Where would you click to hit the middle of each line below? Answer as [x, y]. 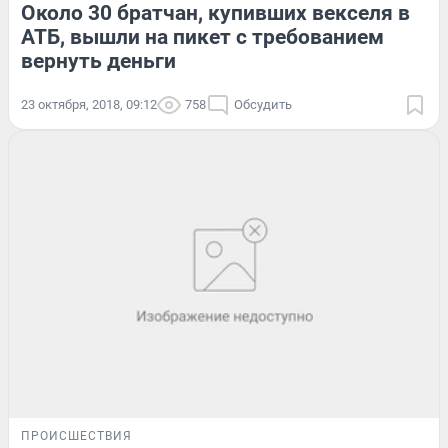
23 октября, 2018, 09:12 [89, 105]
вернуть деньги [98, 61]
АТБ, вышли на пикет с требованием [202, 37]
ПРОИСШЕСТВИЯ [76, 436]
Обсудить [263, 105]
